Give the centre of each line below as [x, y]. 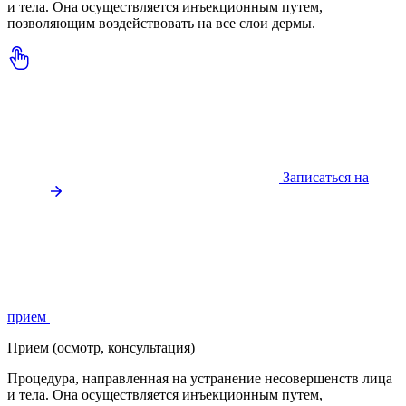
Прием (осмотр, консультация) [101, 348]
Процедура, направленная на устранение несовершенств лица [200, 379]
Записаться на [326, 178]
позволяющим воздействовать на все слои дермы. [161, 24]
